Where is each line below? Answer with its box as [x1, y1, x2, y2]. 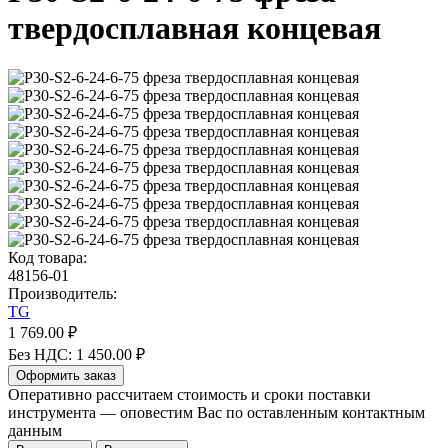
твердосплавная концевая [8, 10, 381, 47]
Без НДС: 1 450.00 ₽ [8, 345, 145, 363]
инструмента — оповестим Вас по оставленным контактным [8, 403, 425, 421]
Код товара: [8, 248, 87, 266]
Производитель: [8, 284, 117, 302]
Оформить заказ [16, 367, 116, 383]
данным [8, 421, 62, 439]
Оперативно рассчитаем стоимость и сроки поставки [8, 385, 371, 403]
